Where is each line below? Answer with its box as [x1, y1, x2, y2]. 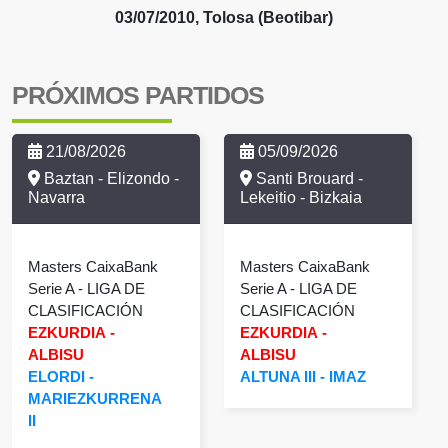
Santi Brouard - [252, 169, 363, 187]
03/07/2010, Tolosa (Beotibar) [115, 9, 333, 27]
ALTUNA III [240, 367, 316, 385]
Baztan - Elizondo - [40, 169, 179, 187]
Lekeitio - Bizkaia [240, 188, 362, 206]
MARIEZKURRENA [28, 389, 161, 407]
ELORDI [28, 367, 85, 385]
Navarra [28, 188, 85, 206]
